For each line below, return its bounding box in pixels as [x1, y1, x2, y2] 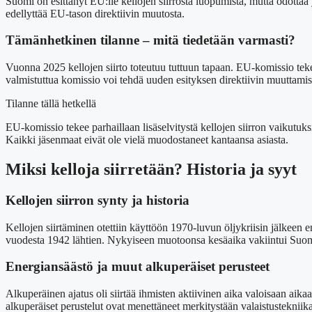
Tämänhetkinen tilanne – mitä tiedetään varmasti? [6, 33, 295, 48]
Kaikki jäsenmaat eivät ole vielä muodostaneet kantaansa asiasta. [6, 134, 288, 146]
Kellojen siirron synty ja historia [6, 192, 189, 208]
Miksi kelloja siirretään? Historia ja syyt [6, 159, 297, 178]
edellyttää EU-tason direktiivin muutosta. [6, 7, 185, 19]
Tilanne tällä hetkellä [6, 97, 96, 110]
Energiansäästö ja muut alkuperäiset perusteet [6, 259, 270, 274]
